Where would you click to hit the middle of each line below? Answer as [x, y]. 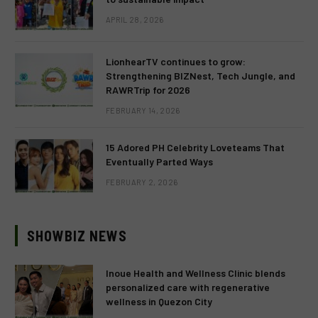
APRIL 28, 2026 [135, 20]
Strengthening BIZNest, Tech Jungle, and [201, 76]
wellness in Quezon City [159, 302]
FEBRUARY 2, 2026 [142, 182]
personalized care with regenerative [188, 287]
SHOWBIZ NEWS [77, 236]
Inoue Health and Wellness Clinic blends [196, 273]
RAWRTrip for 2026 [148, 90]
